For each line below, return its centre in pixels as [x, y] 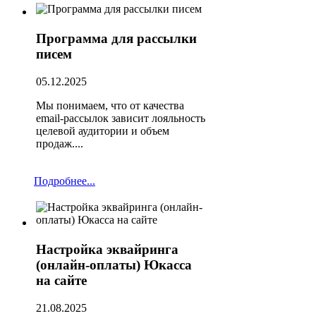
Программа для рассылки [116, 39]
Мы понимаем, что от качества [110, 106]
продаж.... [60, 144]
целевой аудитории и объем [103, 131]
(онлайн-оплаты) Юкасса [114, 265]
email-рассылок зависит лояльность [121, 119]
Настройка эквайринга [107, 250]
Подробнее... [65, 181]
